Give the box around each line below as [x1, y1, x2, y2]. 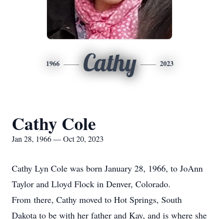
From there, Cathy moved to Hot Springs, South [12, 194, 182, 205]
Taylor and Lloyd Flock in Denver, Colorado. [12, 178, 171, 190]
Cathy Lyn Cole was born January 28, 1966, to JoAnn [12, 162, 203, 174]
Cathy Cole [12, 110, 96, 136]
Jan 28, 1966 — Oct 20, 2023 [12, 133, 104, 144]
